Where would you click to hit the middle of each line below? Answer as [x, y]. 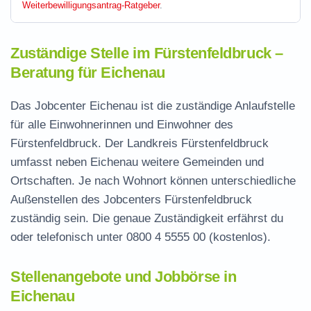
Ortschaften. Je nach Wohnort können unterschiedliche [153, 181]
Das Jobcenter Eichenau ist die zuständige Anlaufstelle [153, 106]
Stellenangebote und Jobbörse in [124, 277]
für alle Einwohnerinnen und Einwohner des [122, 125]
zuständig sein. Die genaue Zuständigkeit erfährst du [147, 218]
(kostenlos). [238, 237]
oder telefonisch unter [68, 237]
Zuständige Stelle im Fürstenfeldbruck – [147, 53]
